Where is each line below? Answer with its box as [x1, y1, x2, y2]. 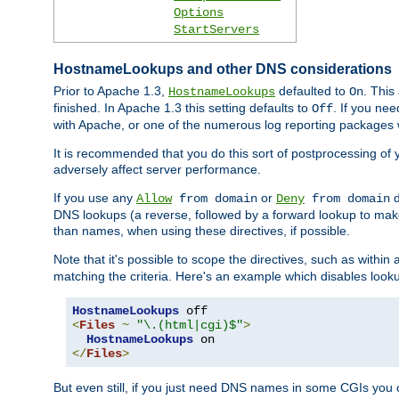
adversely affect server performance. [53, 162, 261, 177]
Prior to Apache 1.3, [53, 84, 168, 99]
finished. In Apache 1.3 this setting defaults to [53, 101, 312, 116]
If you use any [53, 191, 136, 206]
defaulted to [275, 84, 349, 99]
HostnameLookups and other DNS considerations [53, 61, 392, 77]
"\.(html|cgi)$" [136, 318, 243, 333]
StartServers [174, 22, 260, 37]
